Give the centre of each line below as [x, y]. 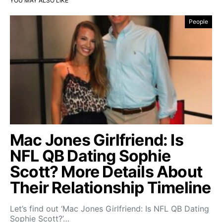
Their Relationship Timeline [111, 188]
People [198, 22]
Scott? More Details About [106, 172]
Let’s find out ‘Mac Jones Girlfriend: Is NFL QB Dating [110, 209]
